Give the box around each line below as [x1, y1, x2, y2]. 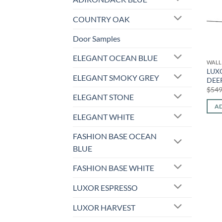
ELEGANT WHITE [73, 112, 134, 122]
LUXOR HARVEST [73, 202, 135, 212]
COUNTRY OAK [73, 14, 130, 24]
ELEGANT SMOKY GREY [73, 72, 159, 82]
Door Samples [73, 33, 120, 43]
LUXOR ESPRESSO [73, 182, 138, 192]
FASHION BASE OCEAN [73, 131, 157, 141]
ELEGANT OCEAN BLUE [73, 53, 158, 62]
